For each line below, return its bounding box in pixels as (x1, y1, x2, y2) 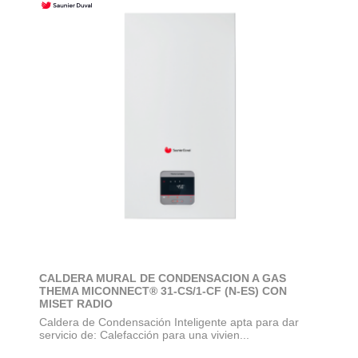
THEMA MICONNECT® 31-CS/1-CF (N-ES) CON (39, 284, 287, 297)
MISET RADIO (39, 296, 113, 310)
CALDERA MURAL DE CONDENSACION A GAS (39, 271, 286, 284)
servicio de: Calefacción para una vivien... (39, 328, 249, 341)
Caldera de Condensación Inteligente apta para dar (39, 315, 299, 328)
